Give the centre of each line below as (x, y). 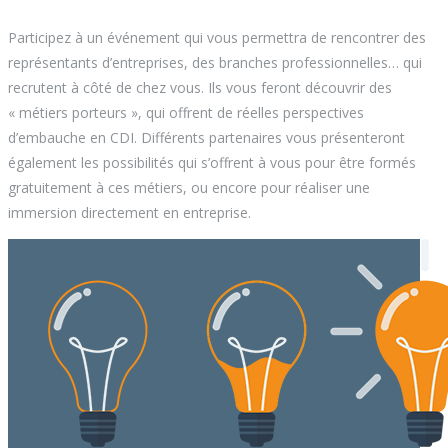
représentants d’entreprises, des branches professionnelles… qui (215, 63)
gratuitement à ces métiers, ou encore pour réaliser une (189, 188)
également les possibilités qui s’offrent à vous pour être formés (212, 163)
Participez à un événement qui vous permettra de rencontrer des (217, 38)
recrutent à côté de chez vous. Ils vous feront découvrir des (200, 88)
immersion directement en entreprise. (129, 213)
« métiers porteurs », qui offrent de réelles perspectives (186, 113)
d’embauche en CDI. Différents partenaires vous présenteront (206, 138)
